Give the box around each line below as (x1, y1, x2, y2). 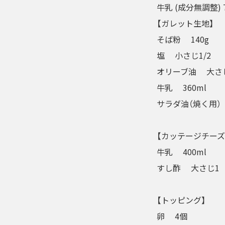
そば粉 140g (157, 33, 209, 45)
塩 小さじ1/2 (157, 49, 211, 61)
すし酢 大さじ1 (157, 162, 219, 174)
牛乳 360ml (157, 81, 206, 93)
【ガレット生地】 (157, 17, 214, 29)
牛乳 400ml (157, 146, 206, 158)
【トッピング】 (157, 194, 206, 206)
